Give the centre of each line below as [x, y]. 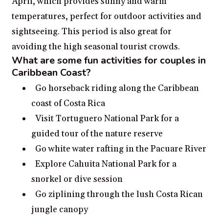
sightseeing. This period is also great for [92, 32]
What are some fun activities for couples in [109, 61]
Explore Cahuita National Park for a [106, 164]
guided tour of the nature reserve [97, 134]
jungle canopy [60, 210]
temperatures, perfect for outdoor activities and [107, 17]
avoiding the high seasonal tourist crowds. [96, 47]
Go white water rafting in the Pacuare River [121, 149]
